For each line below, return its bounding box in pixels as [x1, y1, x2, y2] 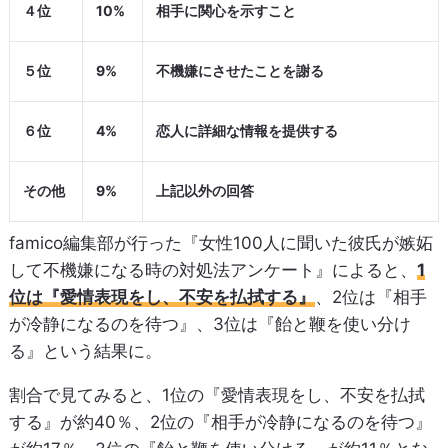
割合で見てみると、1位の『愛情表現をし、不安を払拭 [8, 385, 425, 406]
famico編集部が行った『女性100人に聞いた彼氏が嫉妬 [8, 233, 433, 254]
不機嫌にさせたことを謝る [155, 61, 324, 79]
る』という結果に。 [8, 341, 162, 362]
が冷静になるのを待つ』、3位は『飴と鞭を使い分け [8, 314, 411, 335]
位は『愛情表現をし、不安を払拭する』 [8, 287, 315, 308]
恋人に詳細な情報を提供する [155, 121, 338, 139]
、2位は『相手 [314, 287, 427, 308]
